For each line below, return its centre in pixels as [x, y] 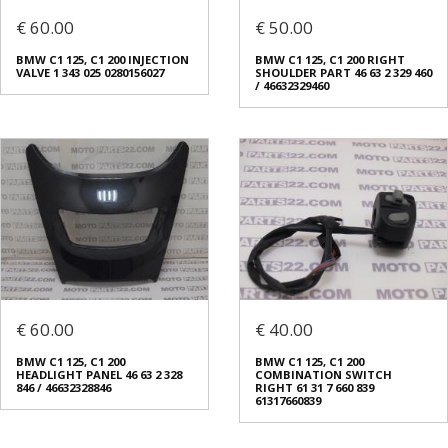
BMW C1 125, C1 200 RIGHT [330, 60]
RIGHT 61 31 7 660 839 [314, 388]
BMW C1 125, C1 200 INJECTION [102, 60]
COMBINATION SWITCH [323, 375]
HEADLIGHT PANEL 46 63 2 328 [99, 375]
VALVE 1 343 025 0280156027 [90, 73]
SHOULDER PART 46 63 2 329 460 [343, 73]
